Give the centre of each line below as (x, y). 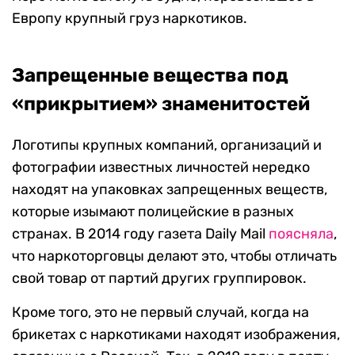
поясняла (301, 234)
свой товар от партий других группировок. (159, 279)
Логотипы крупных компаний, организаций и (167, 145)
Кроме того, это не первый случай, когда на (160, 313)
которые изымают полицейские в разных (153, 212)
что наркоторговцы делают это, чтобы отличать (174, 256)
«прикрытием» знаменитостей (161, 104)
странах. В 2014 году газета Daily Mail (140, 234)
